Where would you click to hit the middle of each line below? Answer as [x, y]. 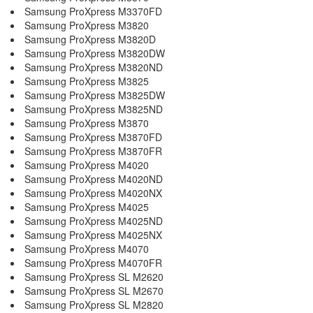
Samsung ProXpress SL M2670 [94, 291]
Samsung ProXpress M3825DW [95, 95]
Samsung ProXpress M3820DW [95, 53]
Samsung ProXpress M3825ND [94, 109]
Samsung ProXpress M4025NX [93, 235]
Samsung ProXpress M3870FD [93, 137]
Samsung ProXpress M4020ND [94, 179]
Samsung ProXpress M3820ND [94, 67]
